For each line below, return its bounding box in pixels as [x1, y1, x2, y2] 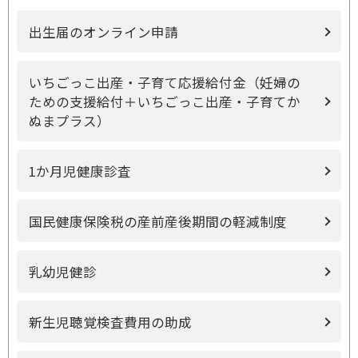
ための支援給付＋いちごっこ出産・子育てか [29, 92, 300, 111]
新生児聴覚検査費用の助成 [29, 312, 192, 332]
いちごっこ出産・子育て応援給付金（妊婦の [29, 73, 300, 92]
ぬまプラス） [29, 111, 110, 130]
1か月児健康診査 [29, 161, 131, 181]
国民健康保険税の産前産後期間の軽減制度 [29, 212, 287, 231]
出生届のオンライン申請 [29, 22, 178, 42]
